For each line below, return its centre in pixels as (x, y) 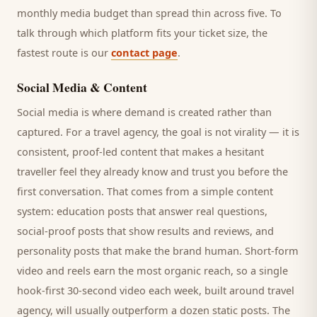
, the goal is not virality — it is (228, 132)
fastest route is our (64, 52)
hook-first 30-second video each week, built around (142, 290)
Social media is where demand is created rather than (144, 112)
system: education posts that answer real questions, (142, 211)
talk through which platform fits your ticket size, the (142, 33)
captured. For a (55, 132)
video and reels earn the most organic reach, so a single (152, 270)
